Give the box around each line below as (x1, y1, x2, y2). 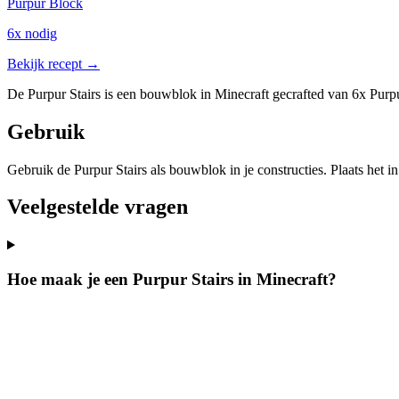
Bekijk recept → (7, 55, 100, 71)
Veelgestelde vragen (7, 195, 188, 219)
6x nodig (7, 25, 57, 41)
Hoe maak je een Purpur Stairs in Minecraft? (7, 270, 337, 289)
